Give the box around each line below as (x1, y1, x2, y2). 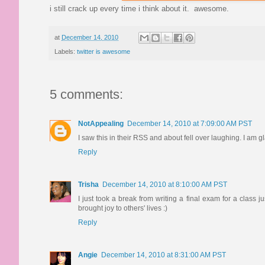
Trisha (78, 180, 99, 189)
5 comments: (50, 87, 123, 102)
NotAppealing (78, 119, 124, 128)
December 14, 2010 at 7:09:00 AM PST (127, 119, 252, 128)
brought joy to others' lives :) (78, 204, 167, 213)
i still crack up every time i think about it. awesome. (50, 4, 229, 13)
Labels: (54, 48, 77, 56)
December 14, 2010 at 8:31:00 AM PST (101, 251, 226, 260)
